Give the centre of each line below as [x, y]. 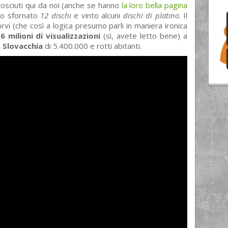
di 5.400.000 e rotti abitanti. [92, 46]
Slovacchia [23, 46]
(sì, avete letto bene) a [144, 36]
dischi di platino [151, 15]
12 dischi [56, 15]
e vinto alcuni [97, 15]
